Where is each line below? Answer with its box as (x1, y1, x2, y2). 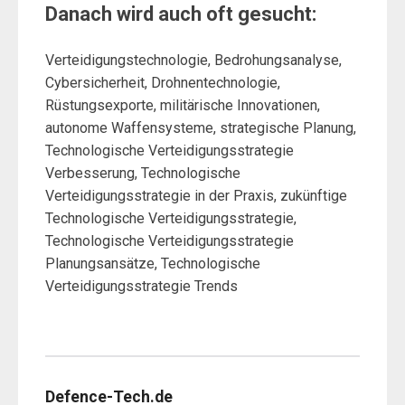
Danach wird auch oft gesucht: (45, 2, 316, 25)
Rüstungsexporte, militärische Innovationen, (45, 96, 320, 114)
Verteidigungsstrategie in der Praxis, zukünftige (45, 186, 347, 204)
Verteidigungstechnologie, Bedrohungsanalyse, (45, 51, 342, 69)
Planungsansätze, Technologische (45, 254, 260, 272)
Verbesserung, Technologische (45, 164, 240, 182)
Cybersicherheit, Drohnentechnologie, (45, 73, 280, 91)
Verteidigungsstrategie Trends (45, 277, 238, 295)
